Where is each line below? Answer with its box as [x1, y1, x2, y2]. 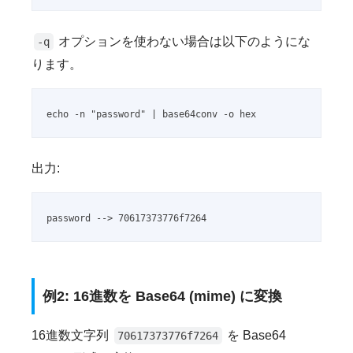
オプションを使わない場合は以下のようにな [55, 35, 311, 49]
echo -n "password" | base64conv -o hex [46, 109, 257, 121]
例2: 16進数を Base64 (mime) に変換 [43, 288, 282, 304]
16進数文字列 [32, 329, 112, 343]
